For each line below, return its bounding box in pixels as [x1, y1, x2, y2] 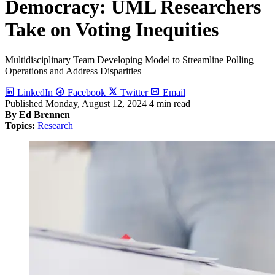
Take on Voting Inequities [5, 18, 219, 41]
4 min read [149, 98, 190, 109]
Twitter [120, 87, 148, 98]
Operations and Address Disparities [5, 65, 141, 76]
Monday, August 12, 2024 [45, 98, 147, 109]
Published [5, 98, 45, 109]
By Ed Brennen [5, 109, 70, 120]
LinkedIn [17, 87, 53, 98]
